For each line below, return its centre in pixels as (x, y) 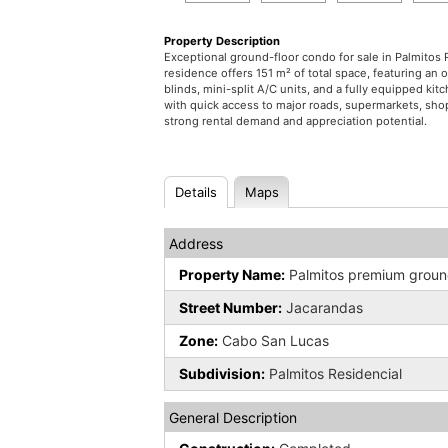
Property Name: (232, 274)
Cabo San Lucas (274, 341)
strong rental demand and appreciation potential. (296, 120)
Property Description (222, 40)
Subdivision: (222, 374)
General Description (233, 418)
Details (196, 192)
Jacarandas (323, 308)
